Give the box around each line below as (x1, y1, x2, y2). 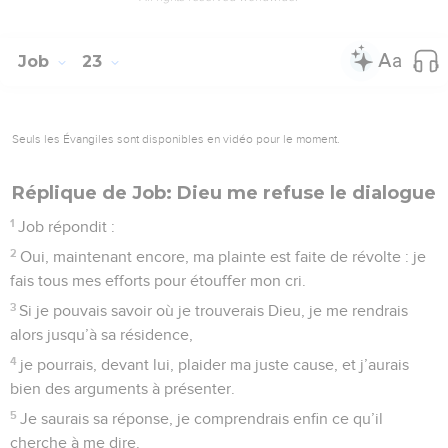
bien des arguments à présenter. (10, 380, 235, 397)
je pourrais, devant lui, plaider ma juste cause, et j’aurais (20, 356, 410, 373)
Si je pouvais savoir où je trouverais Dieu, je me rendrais (19, 302, 409, 319)
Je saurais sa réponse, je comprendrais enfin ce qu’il (20, 410, 384, 427)
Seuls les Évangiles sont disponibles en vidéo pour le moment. (12, 131, 340, 146)
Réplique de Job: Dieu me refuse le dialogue (12, 181, 436, 204)
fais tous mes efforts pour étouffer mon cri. (10, 272, 306, 289)
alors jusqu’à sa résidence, (10, 326, 193, 343)
